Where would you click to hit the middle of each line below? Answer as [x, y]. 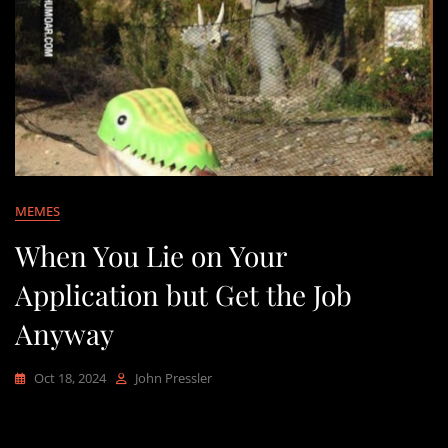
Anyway [64, 333]
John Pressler [173, 377]
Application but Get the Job [183, 294]
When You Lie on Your [150, 255]
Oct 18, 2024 [70, 377]
